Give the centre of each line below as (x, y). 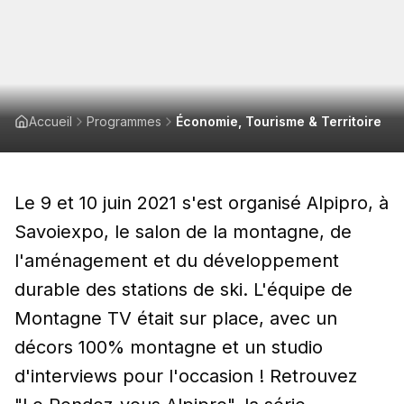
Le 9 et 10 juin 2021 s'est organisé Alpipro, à (202, 203)
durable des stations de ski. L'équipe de (184, 290)
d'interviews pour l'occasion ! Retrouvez (186, 376)
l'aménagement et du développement (177, 261)
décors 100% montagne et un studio (169, 348)
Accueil (50, 122)
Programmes (124, 122)
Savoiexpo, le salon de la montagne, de (183, 232)
